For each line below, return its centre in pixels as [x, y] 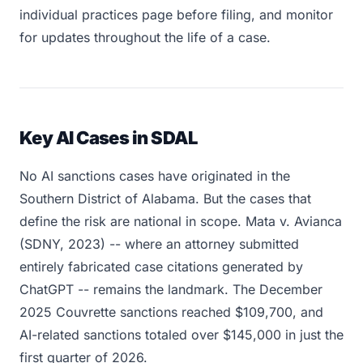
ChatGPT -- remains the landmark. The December [171, 289]
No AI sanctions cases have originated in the [155, 176]
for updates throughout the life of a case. [145, 37]
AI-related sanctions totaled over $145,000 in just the [181, 335]
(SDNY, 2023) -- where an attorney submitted [159, 244]
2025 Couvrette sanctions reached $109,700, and [171, 312]
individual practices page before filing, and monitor [176, 15]
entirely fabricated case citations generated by [161, 267]
